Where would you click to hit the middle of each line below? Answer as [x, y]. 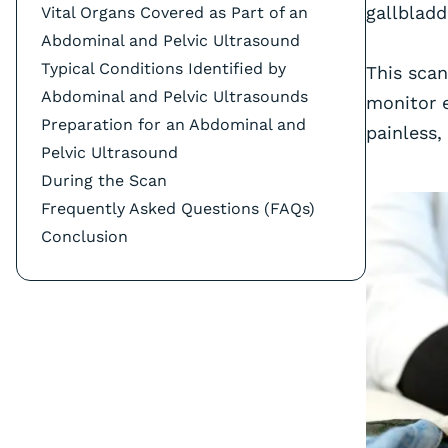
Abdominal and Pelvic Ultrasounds [174, 96]
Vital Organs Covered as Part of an [174, 12]
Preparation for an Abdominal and [173, 124]
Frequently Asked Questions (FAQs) [178, 208]
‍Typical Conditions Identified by [163, 68]
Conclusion [84, 236]
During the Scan [104, 180]
